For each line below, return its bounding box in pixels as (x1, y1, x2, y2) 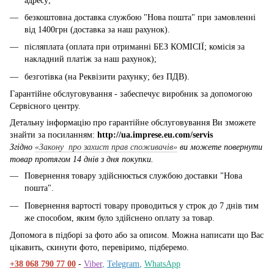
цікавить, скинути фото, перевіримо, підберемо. (10, 242, 189, 252)
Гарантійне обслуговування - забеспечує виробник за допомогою (10, 89, 252, 99)
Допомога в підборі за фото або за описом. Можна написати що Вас (10, 230, 264, 240)
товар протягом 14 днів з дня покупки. (10, 155, 154, 165)
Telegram (107, 259, 139, 268)
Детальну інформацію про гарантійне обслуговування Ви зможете (10, 118, 256, 128)
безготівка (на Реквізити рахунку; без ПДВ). (24, 72, 190, 81)
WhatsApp (144, 259, 180, 268)
